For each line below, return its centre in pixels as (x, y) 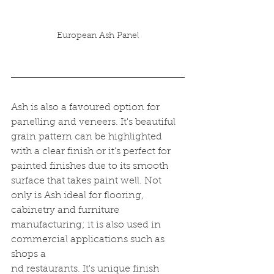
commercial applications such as (89, 240)
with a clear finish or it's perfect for (92, 152)
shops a (28, 255)
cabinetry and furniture (66, 211)
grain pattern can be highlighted (88, 137)
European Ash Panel (98, 36)
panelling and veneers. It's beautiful (94, 123)
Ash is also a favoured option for (87, 108)
